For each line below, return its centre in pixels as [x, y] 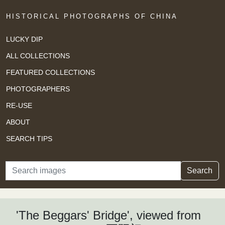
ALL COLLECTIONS [38, 55]
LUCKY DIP [24, 39]
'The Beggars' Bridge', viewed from [108, 215]
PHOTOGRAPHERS [38, 89]
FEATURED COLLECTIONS [50, 72]
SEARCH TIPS [29, 138]
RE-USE [19, 105]
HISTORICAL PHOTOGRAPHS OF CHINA [92, 16]
